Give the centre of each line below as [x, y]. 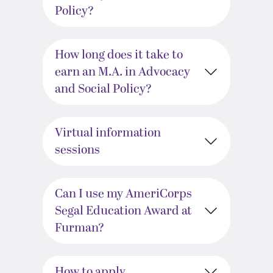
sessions [77, 150]
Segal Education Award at [123, 211]
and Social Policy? [103, 89]
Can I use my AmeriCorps [123, 194]
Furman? [80, 228]
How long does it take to [119, 55]
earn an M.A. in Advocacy [122, 72]
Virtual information [108, 133]
